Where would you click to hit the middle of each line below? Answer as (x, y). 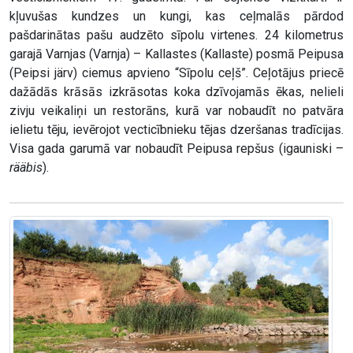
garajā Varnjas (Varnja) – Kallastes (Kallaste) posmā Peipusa (176, 54)
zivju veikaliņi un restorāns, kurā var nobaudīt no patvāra (176, 111)
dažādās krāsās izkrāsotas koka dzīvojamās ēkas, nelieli (176, 92)
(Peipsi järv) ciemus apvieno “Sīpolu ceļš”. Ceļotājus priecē (176, 73)
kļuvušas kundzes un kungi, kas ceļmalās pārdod (176, 17)
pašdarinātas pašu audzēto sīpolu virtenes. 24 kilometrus (176, 35)
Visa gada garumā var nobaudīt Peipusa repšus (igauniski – (176, 149)
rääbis (26, 168)
